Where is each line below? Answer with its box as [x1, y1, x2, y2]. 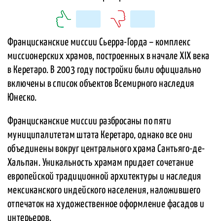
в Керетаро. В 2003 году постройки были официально [7, 65, 201, 75]
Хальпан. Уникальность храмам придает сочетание [7, 158, 194, 168]
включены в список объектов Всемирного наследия [7, 79, 194, 89]
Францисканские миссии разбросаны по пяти [7, 116, 171, 127]
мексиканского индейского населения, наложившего [7, 185, 201, 196]
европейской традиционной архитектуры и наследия [7, 172, 201, 182]
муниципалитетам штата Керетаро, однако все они [7, 130, 193, 141]
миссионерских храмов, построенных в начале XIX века [7, 51, 210, 62]
